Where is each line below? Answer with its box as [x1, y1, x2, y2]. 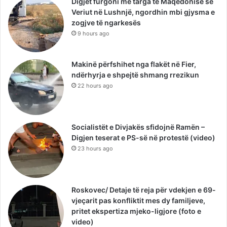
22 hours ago [78, 82, 113, 90]
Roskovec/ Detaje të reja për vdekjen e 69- [71, 185, 216, 195]
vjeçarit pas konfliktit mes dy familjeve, [71, 196, 205, 205]
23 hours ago [78, 145, 113, 153]
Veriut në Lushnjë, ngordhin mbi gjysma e [71, 8, 215, 17]
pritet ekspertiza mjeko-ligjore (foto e [71, 207, 201, 216]
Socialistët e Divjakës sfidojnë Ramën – [71, 123, 205, 132]
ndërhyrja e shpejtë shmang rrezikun [71, 70, 199, 80]
